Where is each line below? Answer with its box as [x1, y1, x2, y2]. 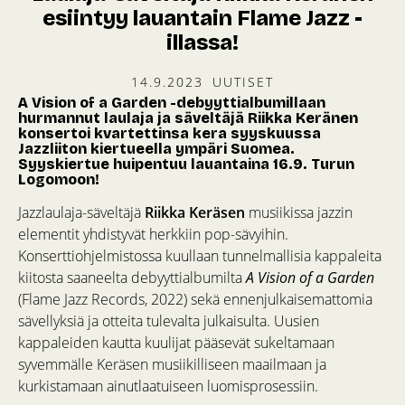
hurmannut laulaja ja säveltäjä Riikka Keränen [18, 108, 358, 127]
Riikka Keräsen [145, 202, 245, 222]
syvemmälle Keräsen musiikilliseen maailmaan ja [18, 353, 326, 374]
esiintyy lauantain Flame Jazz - [42, 5, 363, 32]
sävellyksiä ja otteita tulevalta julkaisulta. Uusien [18, 310, 319, 331]
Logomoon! [18, 170, 99, 188]
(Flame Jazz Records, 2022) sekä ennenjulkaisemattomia [18, 288, 372, 309]
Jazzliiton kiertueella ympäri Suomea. [18, 139, 295, 157]
